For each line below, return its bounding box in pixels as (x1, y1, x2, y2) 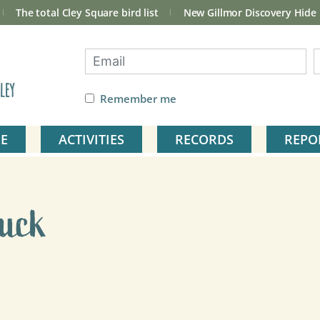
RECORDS (175, 131, 234, 149)
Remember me (100, 91, 176, 106)
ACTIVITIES (59, 131, 124, 149)
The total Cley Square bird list (16, 5, 159, 19)
